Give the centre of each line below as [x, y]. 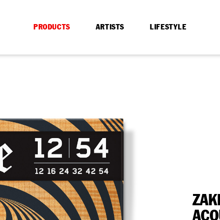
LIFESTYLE [168, 27]
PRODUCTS [52, 27]
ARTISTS [110, 27]
